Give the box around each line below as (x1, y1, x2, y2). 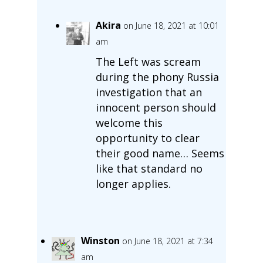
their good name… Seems (95, 146, 224, 160)
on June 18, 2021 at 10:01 (123, 19, 219, 31)
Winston (80, 234, 120, 247)
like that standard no (95, 161, 203, 176)
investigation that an (95, 85, 202, 99)
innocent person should (95, 100, 216, 114)
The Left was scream (95, 54, 201, 69)
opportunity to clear (95, 130, 200, 145)
